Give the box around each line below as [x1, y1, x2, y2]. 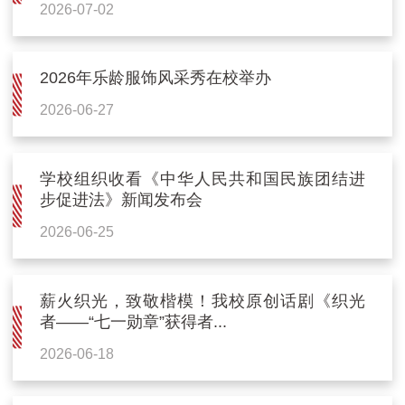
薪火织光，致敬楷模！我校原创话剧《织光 [40, 291, 365, 310]
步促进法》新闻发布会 [40, 191, 203, 210]
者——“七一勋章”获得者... [40, 312, 228, 331]
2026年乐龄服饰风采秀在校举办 [40, 69, 272, 88]
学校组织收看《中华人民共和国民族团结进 [40, 170, 365, 189]
